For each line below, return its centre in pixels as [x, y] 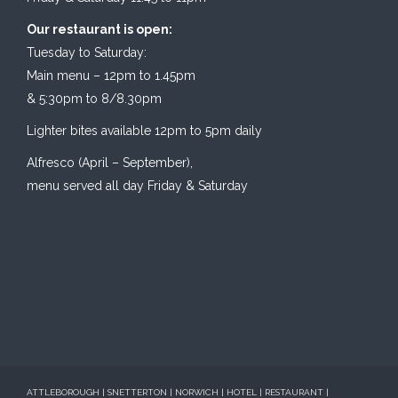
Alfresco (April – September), [110, 163]
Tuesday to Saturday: [87, 52]
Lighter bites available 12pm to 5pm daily [144, 131]
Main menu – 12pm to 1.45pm [111, 76]
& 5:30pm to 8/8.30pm [94, 99]
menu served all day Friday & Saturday [137, 186]
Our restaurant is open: [99, 29]
